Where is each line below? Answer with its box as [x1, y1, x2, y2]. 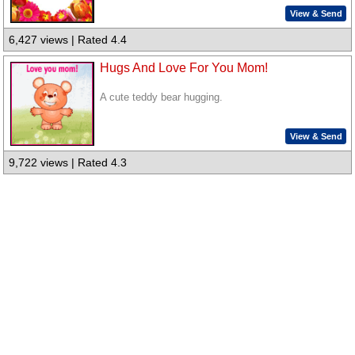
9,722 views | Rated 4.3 [9, 156, 128, 170]
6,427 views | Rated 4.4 [9, 33, 128, 47]
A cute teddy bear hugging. [100, 91, 223, 103]
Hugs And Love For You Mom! [100, 60, 269, 74]
